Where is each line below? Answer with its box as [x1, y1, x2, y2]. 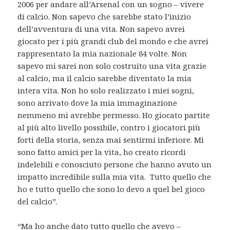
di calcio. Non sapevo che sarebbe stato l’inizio [17, 11, 191, 22]
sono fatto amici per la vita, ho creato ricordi [17, 146, 186, 157]
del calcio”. [17, 196, 58, 206]
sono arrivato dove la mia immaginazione [17, 97, 178, 108]
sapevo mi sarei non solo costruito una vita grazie [17, 60, 207, 71]
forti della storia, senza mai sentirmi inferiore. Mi [17, 134, 204, 145]
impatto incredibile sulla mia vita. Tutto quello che [17, 171, 212, 182]
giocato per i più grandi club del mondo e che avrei [17, 35, 209, 46]
